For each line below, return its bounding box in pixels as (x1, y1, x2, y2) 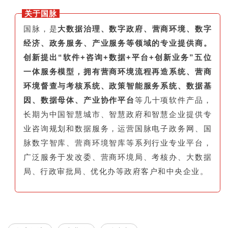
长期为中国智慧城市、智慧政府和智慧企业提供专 (23, 110, 212, 119)
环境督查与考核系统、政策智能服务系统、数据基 (23, 81, 212, 91)
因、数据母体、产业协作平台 (23, 96, 135, 105)
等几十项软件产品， (134, 96, 212, 105)
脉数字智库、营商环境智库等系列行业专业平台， (23, 138, 212, 148)
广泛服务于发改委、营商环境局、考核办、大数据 (23, 153, 212, 162)
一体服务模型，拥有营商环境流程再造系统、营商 (23, 67, 212, 76)
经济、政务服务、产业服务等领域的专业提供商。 (23, 39, 212, 48)
